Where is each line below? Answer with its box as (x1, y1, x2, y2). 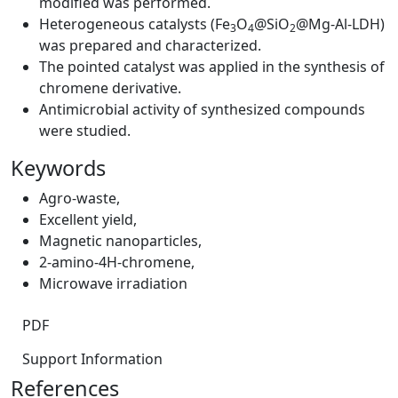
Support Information (22, 348, 163, 369)
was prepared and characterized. (39, 35, 261, 55)
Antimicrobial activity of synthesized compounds (39, 99, 365, 119)
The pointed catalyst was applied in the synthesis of (39, 56, 385, 76)
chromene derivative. (39, 77, 181, 98)
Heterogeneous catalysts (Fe (39, 13, 230, 34)
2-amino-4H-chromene (39, 251, 191, 272)
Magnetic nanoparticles (39, 230, 198, 251)
